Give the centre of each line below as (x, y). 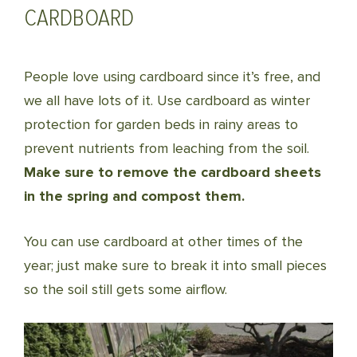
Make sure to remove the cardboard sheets (173, 172)
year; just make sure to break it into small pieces (175, 265)
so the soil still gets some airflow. (126, 289)
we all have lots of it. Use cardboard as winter (167, 100)
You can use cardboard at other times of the (163, 241)
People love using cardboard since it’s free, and (172, 76)
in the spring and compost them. (134, 196)
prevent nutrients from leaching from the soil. (167, 148)
